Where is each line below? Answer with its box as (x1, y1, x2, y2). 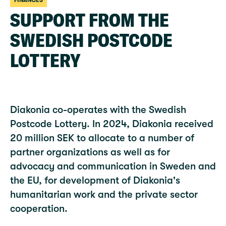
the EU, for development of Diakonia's (10, 175, 180, 186)
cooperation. (10, 203, 68, 214)
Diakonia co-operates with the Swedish (10, 104, 186, 116)
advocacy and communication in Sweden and (10, 160, 216, 172)
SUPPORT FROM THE (10, 9, 169, 31)
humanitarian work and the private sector (10, 189, 198, 200)
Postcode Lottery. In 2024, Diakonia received (10, 118, 213, 130)
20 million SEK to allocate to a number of (10, 132, 194, 144)
